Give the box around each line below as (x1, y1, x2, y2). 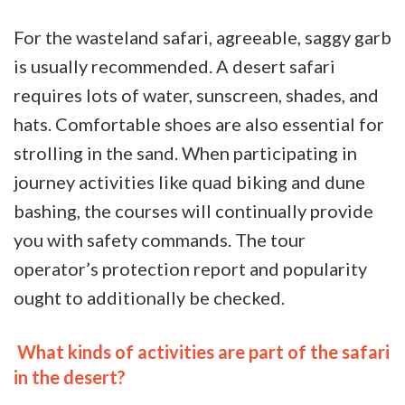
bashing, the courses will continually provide (14, 199, 373, 221)
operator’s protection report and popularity (14, 257, 367, 279)
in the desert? (14, 365, 126, 388)
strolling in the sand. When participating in (14, 141, 357, 164)
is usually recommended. (14, 54, 212, 77)
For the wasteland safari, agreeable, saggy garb (14, 25, 391, 48)
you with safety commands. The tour (14, 228, 306, 250)
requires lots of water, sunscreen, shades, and (14, 83, 379, 106)
